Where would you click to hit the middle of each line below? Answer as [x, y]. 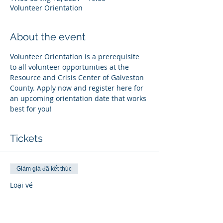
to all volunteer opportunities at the [70, 67]
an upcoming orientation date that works [79, 98]
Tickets [26, 138]
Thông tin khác [35, 217]
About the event [48, 37]
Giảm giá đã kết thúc [44, 169]
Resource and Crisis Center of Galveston [78, 77]
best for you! [31, 109]
